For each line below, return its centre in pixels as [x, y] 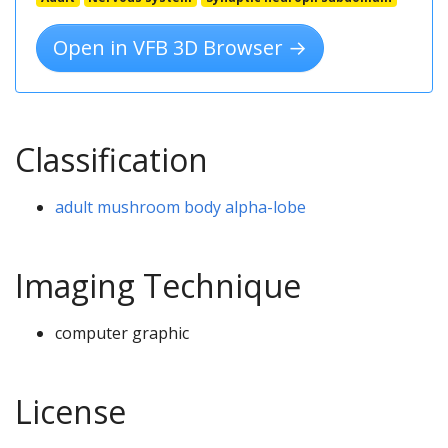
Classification [111, 160]
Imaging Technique [158, 286]
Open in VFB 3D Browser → [180, 48]
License [70, 412]
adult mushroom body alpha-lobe [180, 207]
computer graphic [122, 333]
